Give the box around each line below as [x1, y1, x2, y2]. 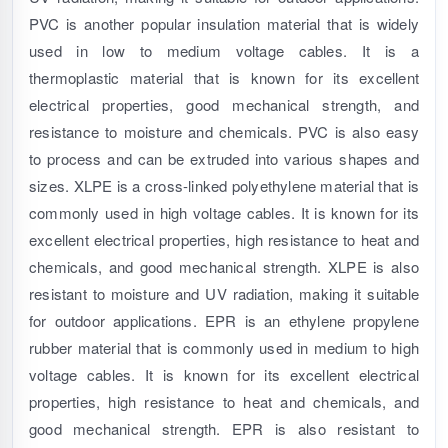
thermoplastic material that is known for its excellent [29, 67, 419, 89]
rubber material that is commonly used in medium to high [29, 337, 419, 359]
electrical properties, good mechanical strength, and [29, 94, 419, 116]
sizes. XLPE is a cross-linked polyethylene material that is [29, 175, 419, 197]
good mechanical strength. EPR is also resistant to [29, 418, 419, 440]
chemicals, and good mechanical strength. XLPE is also [29, 256, 419, 278]
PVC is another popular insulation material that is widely [29, 13, 419, 35]
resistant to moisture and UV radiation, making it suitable [29, 283, 419, 305]
